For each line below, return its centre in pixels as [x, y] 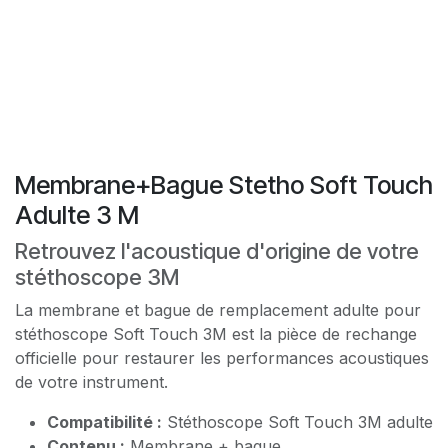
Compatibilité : [104, 421]
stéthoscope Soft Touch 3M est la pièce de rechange [216, 333]
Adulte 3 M [77, 214]
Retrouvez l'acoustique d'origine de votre [217, 250]
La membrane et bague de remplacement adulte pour [218, 309]
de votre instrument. [91, 381]
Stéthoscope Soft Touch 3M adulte [297, 421]
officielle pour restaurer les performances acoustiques [222, 357]
